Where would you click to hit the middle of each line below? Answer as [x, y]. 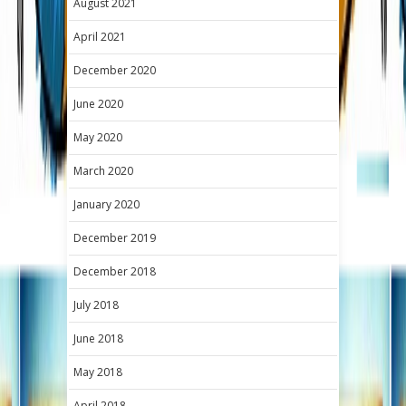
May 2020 [98, 137]
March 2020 [103, 170]
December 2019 [115, 237]
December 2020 [115, 70]
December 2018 [115, 271]
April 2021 [100, 36]
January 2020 [106, 204]
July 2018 [96, 304]
